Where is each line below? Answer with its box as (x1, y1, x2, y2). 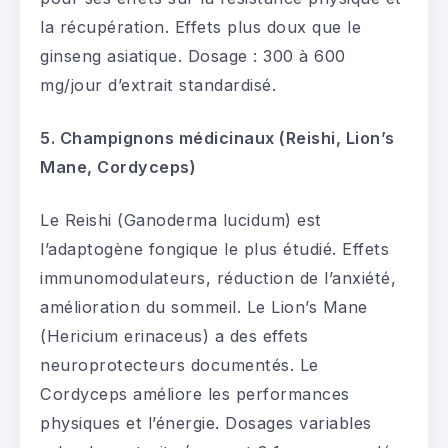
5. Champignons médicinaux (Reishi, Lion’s (40, 128, 395, 149)
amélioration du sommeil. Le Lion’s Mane (40, 297, 368, 318)
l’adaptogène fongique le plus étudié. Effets (40, 239, 389, 260)
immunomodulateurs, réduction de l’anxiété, (40, 268, 396, 289)
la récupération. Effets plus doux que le (40, 17, 361, 38)
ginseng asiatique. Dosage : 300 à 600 (40, 46, 346, 67)
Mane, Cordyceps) (40, 157, 196, 178)
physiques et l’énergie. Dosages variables (40, 413, 372, 434)
